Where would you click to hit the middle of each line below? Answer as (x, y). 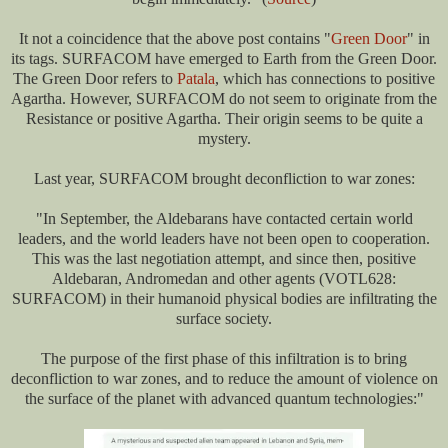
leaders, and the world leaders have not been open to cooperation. (224, 239)
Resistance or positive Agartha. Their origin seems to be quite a (224, 119)
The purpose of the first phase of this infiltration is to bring (224, 359)
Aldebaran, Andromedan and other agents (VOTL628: (224, 279)
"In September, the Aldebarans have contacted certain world (224, 219)
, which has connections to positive (325, 79)
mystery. (224, 139)
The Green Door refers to (95, 79)
